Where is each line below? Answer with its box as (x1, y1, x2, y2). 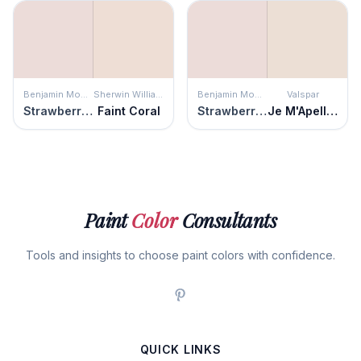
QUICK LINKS (139, 342, 222, 356)
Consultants (177, 207, 277, 233)
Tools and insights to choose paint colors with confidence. (26, 248, 335, 262)
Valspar (286, 89, 319, 100)
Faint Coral (97, 104, 160, 118)
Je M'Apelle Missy (326, 104, 338, 118)
